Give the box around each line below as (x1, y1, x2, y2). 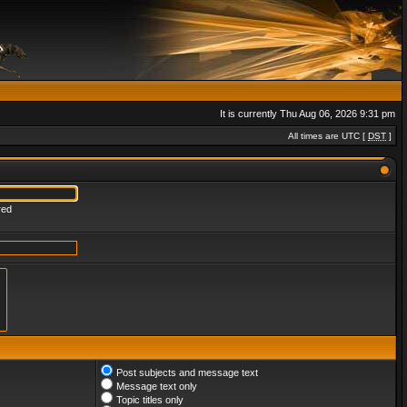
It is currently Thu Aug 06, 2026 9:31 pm (220, 108, 395, 119)
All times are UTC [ (288, 131, 368, 141)
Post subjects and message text (116, 367, 258, 378)
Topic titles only (116, 394, 184, 405)
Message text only (116, 381, 197, 392)
